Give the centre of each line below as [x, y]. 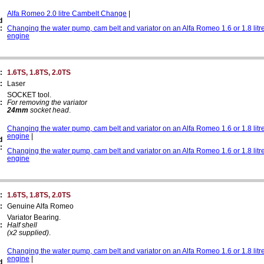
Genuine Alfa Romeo [40, 206]
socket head [49, 110]
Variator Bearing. [34, 217]
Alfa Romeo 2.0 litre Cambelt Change [67, 13]
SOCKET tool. [29, 95]
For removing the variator [47, 102]
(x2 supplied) [28, 232]
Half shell [22, 225]
